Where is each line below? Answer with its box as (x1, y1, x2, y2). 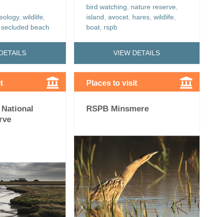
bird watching (86, 2, 127, 11)
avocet (108, 13, 128, 21)
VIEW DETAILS (113, 49, 160, 57)
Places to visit (86, 78, 137, 87)
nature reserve (130, 2, 176, 11)
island (86, 13, 104, 21)
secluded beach (1, 23, 50, 31)
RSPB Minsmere (86, 104, 149, 113)
